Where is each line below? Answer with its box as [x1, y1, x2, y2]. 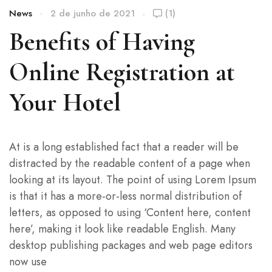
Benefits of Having [9, 25, 195, 57]
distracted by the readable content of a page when [9, 155, 250, 171]
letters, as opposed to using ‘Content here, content [9, 204, 251, 220]
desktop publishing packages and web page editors [9, 237, 253, 253]
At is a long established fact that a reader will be [9, 138, 239, 155]
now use [9, 253, 47, 270]
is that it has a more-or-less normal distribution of [9, 188, 242, 204]
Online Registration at [9, 56, 235, 87]
